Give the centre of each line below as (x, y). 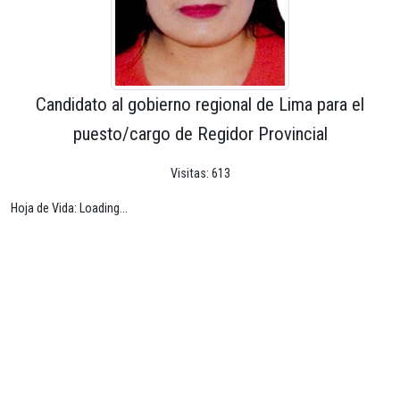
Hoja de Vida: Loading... (69, 208)
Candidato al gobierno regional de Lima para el (200, 104)
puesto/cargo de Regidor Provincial (200, 133)
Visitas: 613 (200, 173)
